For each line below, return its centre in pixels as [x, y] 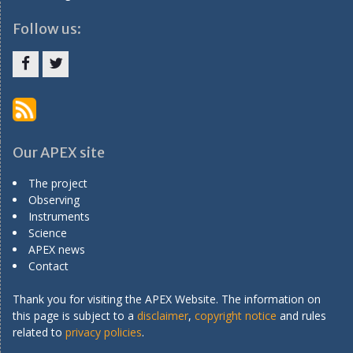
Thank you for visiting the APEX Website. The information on [167, 299]
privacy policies [104, 332]
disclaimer [163, 315]
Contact [48, 266]
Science [48, 232]
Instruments [59, 216]
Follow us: [47, 28]
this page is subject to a [75, 315]
